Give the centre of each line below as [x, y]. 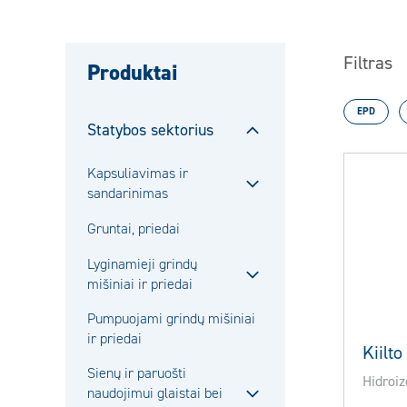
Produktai [132, 73]
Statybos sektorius [150, 130]
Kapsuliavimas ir [138, 174]
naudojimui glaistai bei [155, 393]
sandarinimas [128, 194]
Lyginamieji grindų [142, 264]
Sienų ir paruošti [137, 373]
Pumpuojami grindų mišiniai [171, 319]
